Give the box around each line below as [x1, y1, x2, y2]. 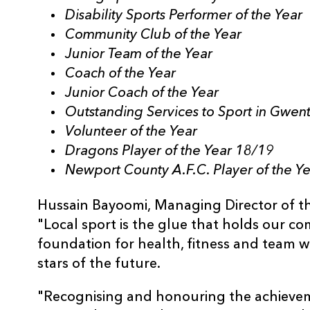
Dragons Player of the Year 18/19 [65, 144, 274, 158]
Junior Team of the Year [65, 47, 212, 62]
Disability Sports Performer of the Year [65, 8, 302, 23]
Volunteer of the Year [65, 125, 197, 139]
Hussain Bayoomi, [37, 199, 151, 213]
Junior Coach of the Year [65, 86, 219, 100]
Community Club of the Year [65, 28, 241, 42]
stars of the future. [37, 257, 161, 271]
